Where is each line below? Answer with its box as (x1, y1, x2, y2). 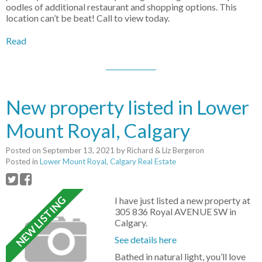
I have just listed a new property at (115, 195, 251, 206)
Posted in (6, 157, 38, 167)
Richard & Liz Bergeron (127, 146, 204, 156)
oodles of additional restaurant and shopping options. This (6, 1, 237, 13)
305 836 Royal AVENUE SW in (115, 206, 237, 218)
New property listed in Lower (6, 95, 249, 119)
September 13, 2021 (43, 146, 115, 156)
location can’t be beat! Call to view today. (6, 12, 170, 24)
